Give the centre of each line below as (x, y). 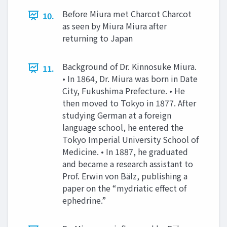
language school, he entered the (123, 127)
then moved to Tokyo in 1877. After (129, 103)
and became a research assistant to (128, 163)
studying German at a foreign (117, 115)
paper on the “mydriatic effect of (124, 188)
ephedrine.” (84, 200)
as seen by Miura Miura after (115, 26)
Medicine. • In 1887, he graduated (125, 151)
